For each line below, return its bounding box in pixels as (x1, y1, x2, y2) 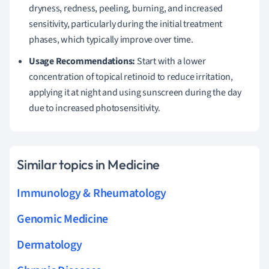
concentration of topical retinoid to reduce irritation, (29, 70, 233, 83)
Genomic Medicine (17, 210, 109, 228)
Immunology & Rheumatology (17, 184, 166, 202)
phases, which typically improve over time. (29, 32, 193, 46)
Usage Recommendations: (29, 54, 136, 68)
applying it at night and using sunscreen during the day (29, 85, 241, 99)
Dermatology (17, 236, 82, 253)
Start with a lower (135, 54, 206, 68)
